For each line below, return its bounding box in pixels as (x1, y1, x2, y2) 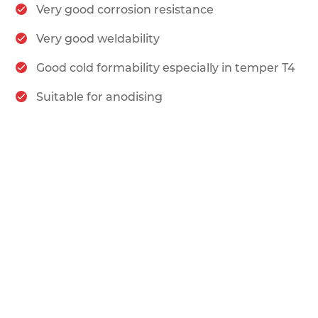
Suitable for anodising (36, 90, 163, 104)
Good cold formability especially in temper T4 (36, 61, 296, 75)
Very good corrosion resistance (36, 3, 214, 16)
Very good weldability (36, 32, 160, 45)
